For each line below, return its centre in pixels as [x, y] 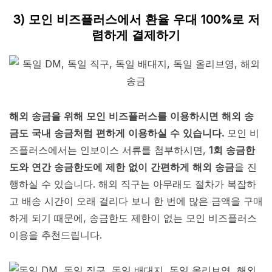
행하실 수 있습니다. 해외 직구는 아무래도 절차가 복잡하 [133, 184]
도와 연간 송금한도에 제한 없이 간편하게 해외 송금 [122, 167]
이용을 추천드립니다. [56, 235]
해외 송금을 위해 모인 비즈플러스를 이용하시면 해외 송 [131, 116]
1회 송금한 [232, 150]
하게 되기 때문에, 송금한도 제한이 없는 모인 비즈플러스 [133, 218]
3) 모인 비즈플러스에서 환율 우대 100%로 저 [136, 20]
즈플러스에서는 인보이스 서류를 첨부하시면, [109, 150]
